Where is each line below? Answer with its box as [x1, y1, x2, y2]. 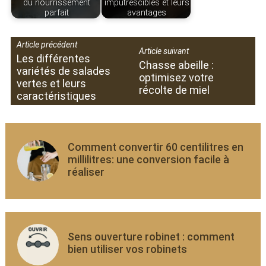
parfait [44, 7, 69, 18]
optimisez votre [138, 71, 214, 84]
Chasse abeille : [138, 58, 214, 71]
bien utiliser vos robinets [67, 243, 187, 256]
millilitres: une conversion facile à [67, 153, 229, 166]
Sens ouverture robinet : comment [67, 230, 235, 243]
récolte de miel [138, 83, 210, 96]
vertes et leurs [16, 77, 86, 90]
